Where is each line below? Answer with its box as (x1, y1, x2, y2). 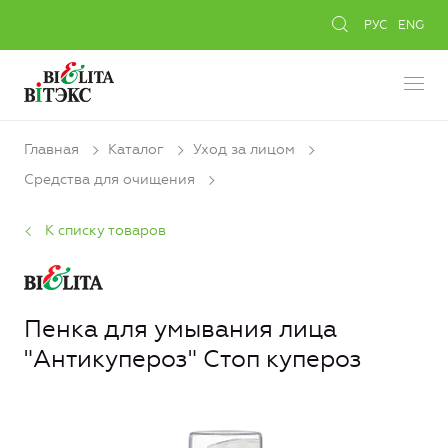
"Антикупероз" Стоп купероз (24, 344, 362, 373)
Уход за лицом (193, 141, 295, 158)
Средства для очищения (24, 171, 195, 189)
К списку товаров (45, 221, 166, 239)
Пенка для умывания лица (24, 314, 337, 343)
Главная (24, 141, 79, 158)
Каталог (108, 141, 164, 158)
